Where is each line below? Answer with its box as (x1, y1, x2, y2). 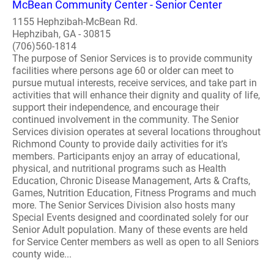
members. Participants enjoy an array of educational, (12, 150, 240, 162)
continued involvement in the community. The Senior (12, 114, 239, 125)
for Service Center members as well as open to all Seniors (12, 236, 259, 248)
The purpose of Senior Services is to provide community (12, 53, 253, 64)
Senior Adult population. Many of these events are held (12, 224, 248, 235)
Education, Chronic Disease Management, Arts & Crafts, (12, 175, 250, 187)
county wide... (12, 248, 72, 260)
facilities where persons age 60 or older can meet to (12, 65, 234, 76)
